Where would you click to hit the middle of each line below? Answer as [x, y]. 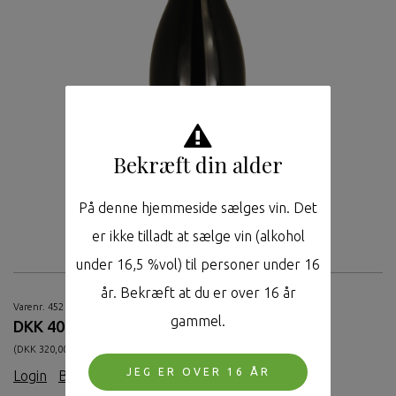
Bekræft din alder [198, 164]
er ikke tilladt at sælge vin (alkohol [198, 236]
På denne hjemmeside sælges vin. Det [198, 207]
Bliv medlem [98, 376]
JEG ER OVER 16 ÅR [198, 371]
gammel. [198, 320]
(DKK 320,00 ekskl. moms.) [71, 350]
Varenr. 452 [38, 307]
